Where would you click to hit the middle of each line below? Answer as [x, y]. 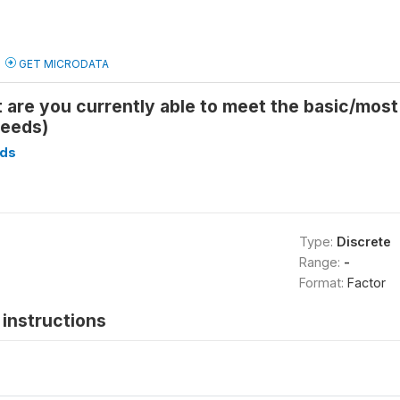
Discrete [363, 242]
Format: [323, 283]
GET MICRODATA [62, 64]
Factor [366, 283]
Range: [321, 262]
